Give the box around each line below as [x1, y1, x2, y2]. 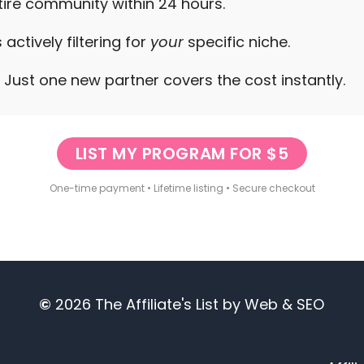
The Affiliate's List [95, 294, 219, 314]
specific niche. [184, 32, 290, 52]
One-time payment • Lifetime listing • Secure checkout [49, 181, 315, 195]
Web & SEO [245, 294, 325, 314]
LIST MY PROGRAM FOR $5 [75, 142, 289, 165]
